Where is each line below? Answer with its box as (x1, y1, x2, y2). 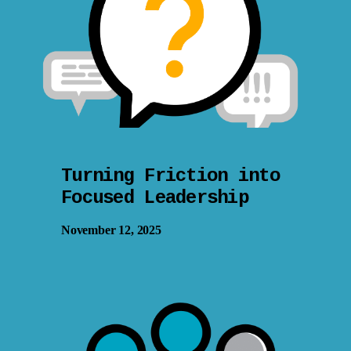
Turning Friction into (61, 165, 280, 186)
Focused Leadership (61, 186, 249, 208)
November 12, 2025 (61, 223, 161, 237)
